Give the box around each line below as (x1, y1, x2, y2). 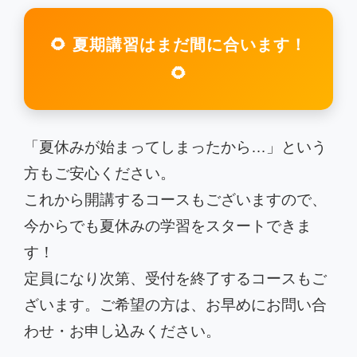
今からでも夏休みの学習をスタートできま (24, 218, 312, 235)
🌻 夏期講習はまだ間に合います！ (50, 36, 307, 54)
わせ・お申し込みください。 (24, 323, 221, 340)
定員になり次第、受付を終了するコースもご (24, 270, 327, 288)
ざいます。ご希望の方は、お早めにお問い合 (24, 296, 327, 314)
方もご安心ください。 (24, 165, 175, 182)
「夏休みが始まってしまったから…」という (24, 139, 327, 156)
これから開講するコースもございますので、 (24, 191, 327, 209)
